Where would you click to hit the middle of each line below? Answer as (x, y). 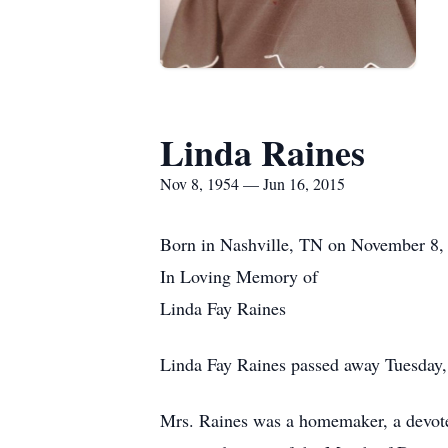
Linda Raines (262, 152)
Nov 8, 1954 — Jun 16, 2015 (252, 183)
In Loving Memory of (239, 276)
